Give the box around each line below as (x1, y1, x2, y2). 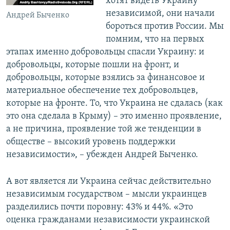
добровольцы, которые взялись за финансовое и (6, 73, 205, 83)
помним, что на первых (105, 34, 204, 45)
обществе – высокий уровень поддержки (6, 137, 176, 147)
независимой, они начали (105, 9, 215, 19)
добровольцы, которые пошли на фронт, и (6, 60, 179, 70)
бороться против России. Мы (105, 22, 224, 32)
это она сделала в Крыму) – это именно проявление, (6, 111, 222, 122)
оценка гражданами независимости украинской (6, 215, 210, 225)
